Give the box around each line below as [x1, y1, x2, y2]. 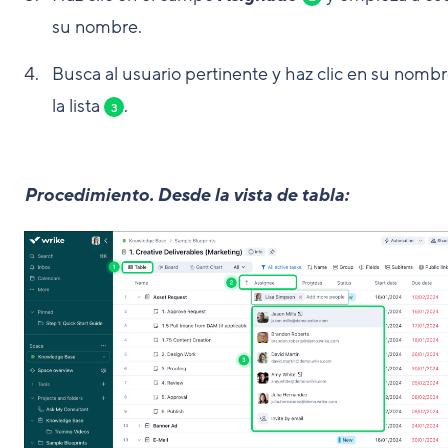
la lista [52, 93, 104, 118]
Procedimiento [24, 182, 149, 207]
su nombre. [52, 14, 142, 39]
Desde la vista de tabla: [157, 182, 348, 207]
